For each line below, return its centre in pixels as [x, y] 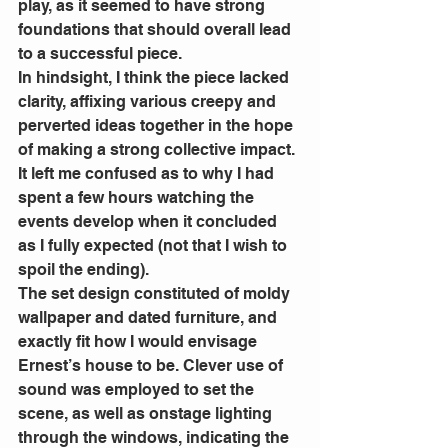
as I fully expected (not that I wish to [154, 245]
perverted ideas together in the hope [157, 125]
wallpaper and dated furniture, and [149, 317]
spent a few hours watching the [138, 197]
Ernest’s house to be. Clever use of [152, 365]
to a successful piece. [102, 53]
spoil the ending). [85, 269]
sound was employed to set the [138, 389]
